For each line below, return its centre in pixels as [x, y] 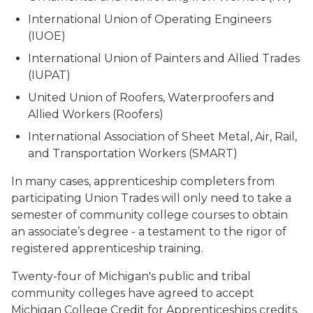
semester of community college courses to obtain [150, 215]
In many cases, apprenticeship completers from [143, 181]
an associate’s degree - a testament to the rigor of [149, 232]
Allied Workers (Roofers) [96, 114]
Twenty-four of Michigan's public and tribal [131, 276]
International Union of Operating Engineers [150, 19]
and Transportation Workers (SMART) [133, 153]
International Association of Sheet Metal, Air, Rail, [162, 137]
